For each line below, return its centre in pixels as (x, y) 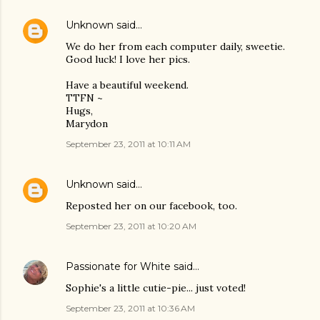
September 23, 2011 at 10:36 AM (130, 309)
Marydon (87, 124)
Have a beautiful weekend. (127, 85)
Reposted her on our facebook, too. (151, 206)
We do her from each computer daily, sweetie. (175, 47)
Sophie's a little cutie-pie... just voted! (156, 288)
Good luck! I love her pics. (128, 60)
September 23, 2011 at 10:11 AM (128, 144)
